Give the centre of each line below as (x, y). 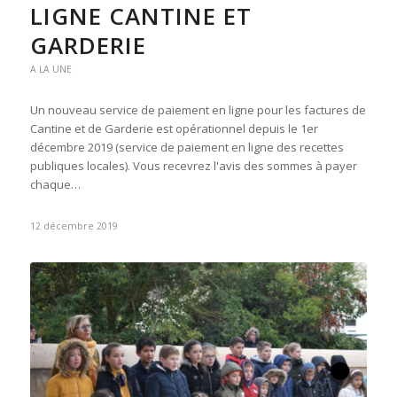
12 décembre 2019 (74, 226)
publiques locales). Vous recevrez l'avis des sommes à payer (193, 165)
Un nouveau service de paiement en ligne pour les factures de (198, 109)
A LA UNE (51, 69)
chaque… (55, 184)
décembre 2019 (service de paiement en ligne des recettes (187, 147)
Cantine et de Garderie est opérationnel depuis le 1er (174, 128)
